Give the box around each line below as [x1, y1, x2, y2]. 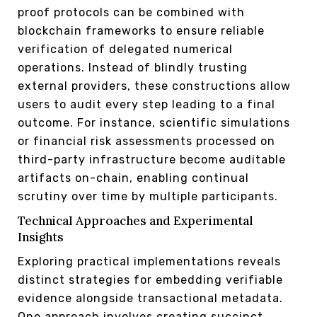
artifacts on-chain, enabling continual [18, 171, 249, 185]
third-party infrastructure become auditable [18, 152, 286, 166]
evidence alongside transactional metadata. [18, 291, 283, 305]
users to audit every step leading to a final [18, 97, 275, 111]
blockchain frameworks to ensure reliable [18, 23, 265, 38]
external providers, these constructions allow [18, 79, 291, 93]
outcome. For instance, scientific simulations [18, 115, 290, 129]
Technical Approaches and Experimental [18, 212, 253, 229]
